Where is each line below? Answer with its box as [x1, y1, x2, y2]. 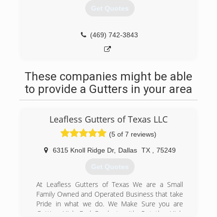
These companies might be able [25, 70, 192, 83]
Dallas [118, 146, 137, 154]
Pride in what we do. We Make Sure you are [36, 199, 183, 209]
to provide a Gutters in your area [25, 82, 192, 96]
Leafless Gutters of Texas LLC [49, 113, 168, 125]
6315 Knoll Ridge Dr [52, 146, 114, 154]
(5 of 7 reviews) [109, 130, 156, 138]
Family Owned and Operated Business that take [36, 189, 183, 199]
